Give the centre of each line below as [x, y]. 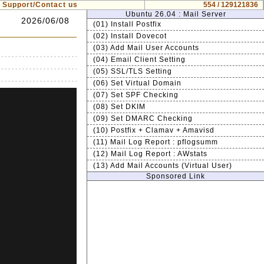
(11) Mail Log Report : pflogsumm [156, 142]
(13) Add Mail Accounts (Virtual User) [163, 166]
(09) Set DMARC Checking [143, 118]
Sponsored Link [176, 176]
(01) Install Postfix [127, 24]
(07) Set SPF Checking [136, 95]
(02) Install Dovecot [130, 36]
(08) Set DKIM [119, 107]
